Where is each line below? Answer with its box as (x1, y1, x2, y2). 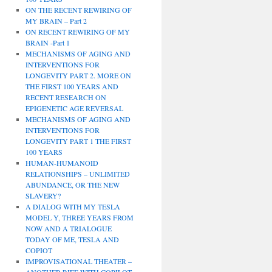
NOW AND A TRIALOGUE (25, 223, 112, 233)
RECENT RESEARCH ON (25, 92, 106, 102)
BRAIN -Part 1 (25, 38, 70, 47)
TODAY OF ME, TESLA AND (25, 234, 119, 244)
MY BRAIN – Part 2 (25, 16, 87, 25)
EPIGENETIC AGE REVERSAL (25, 103, 123, 113)
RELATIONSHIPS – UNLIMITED (25, 169, 130, 178)
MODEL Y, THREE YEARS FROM (25, 212, 134, 222)
